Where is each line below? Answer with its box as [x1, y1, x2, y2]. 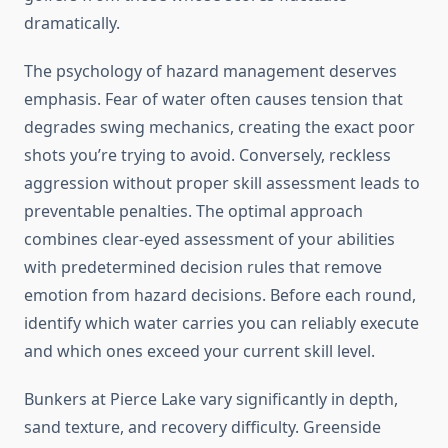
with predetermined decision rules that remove [24, 256, 382, 279]
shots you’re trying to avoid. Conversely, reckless [24, 144, 391, 167]
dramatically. [24, 12, 120, 35]
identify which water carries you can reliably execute [24, 312, 419, 335]
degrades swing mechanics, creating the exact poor [24, 116, 415, 139]
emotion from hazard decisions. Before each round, [24, 284, 416, 307]
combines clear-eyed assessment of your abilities [24, 228, 395, 251]
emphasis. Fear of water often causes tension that [24, 88, 403, 111]
